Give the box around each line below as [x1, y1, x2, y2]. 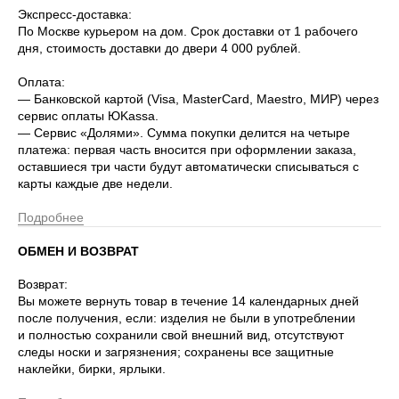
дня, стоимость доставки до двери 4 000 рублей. [18, 41, 301, 56]
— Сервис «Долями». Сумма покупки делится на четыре [18, 126, 350, 141]
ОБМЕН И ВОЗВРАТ [18, 244, 139, 259]
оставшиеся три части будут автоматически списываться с [18, 159, 359, 175]
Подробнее [18, 210, 84, 225]
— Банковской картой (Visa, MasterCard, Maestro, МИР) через [18, 92, 379, 107]
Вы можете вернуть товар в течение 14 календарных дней [18, 294, 359, 309]
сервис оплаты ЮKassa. [18, 109, 159, 124]
